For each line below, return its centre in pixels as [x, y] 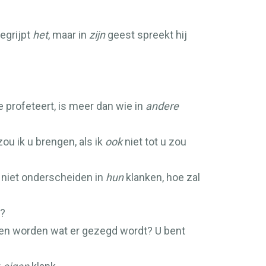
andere [162, 106]
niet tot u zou [154, 142]
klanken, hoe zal [162, 177]
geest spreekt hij [146, 35]
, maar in [69, 35]
